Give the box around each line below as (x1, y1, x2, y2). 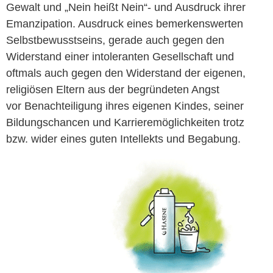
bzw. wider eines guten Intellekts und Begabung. (6, 133, 241, 146)
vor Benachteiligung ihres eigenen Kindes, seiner (6, 100, 244, 113)
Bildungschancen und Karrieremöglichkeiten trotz (6, 116, 244, 129)
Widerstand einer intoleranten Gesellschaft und (6, 51, 234, 63)
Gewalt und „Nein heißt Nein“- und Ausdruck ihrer (6, 1, 246, 14)
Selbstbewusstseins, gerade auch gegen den (6, 34, 224, 47)
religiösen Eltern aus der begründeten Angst (6, 83, 219, 96)
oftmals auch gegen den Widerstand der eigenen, (6, 67, 246, 80)
